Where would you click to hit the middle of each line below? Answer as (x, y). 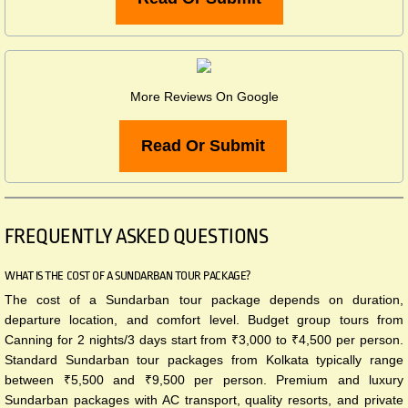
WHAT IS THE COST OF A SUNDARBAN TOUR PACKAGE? (128, 275)
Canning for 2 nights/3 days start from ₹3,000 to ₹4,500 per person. (204, 339)
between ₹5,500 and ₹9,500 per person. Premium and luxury (204, 379)
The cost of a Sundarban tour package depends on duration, (204, 299)
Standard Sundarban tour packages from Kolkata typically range (204, 359)
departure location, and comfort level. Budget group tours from (204, 319)
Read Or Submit (203, 145)
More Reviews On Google (204, 96)
